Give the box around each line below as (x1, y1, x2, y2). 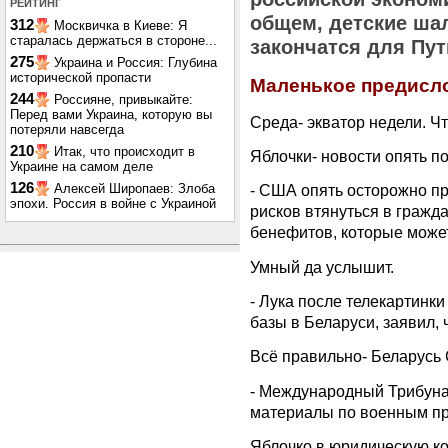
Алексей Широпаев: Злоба (54, 181, 215, 196)
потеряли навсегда (10, 122, 124, 137)
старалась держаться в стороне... (10, 33, 217, 48)
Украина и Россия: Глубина (54, 55, 217, 70)
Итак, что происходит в (54, 144, 195, 159)
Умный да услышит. (250, 257, 394, 276)
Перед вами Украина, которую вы (10, 107, 212, 122)
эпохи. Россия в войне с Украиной (10, 196, 216, 211)
